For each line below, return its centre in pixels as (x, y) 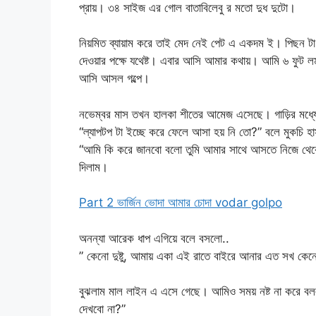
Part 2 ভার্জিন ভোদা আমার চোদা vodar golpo (181, 203)
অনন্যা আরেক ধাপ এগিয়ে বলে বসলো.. (154, 238)
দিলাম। (93, 167)
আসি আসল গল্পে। (114, 79)
